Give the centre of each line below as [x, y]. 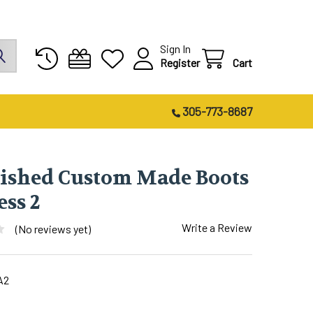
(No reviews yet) [53, 228]
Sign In [175, 48]
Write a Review [217, 227]
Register [180, 62]
